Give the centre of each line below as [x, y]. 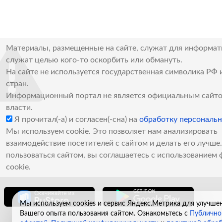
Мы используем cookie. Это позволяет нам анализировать [112, 131]
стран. [17, 84]
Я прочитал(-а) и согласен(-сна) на [76, 119]
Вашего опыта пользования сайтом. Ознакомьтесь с [105, 214]
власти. [19, 108]
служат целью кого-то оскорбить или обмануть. [94, 60]
